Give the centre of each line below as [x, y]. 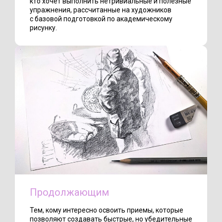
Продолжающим [69, 193]
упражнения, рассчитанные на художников [101, 10]
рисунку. [43, 28]
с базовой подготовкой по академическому [101, 19]
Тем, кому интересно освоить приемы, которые [107, 210]
